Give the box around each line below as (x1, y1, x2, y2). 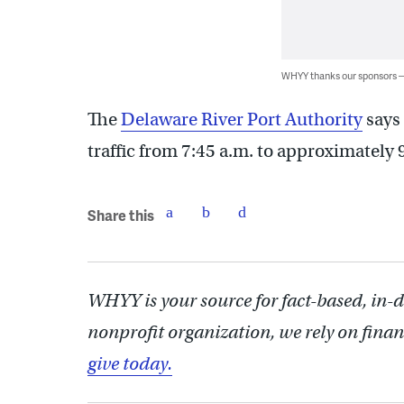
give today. (87, 353, 172, 375)
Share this (87, 204, 154, 225)
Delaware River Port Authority (121, 108, 363, 131)
